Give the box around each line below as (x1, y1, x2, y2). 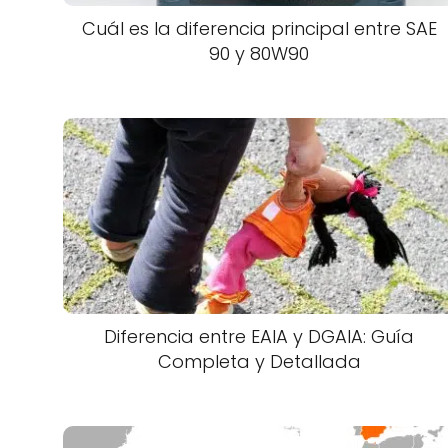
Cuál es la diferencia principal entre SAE (81, 15, 437, 41)
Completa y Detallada (157, 348, 361, 374)
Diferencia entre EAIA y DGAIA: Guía (104, 323, 415, 349)
